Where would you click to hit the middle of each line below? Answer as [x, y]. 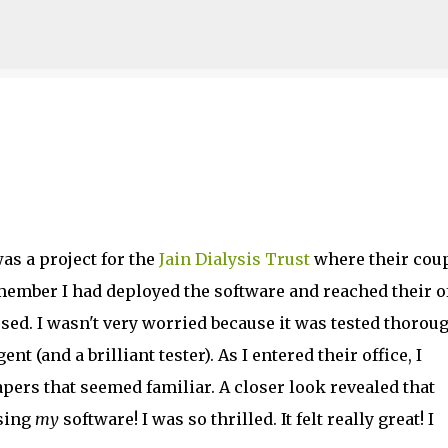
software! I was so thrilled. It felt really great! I [246, 419]
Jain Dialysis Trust [234, 259]
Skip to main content [224, 25]
